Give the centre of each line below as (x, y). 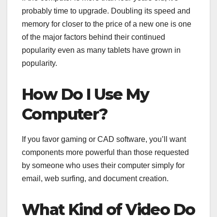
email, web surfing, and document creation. (95, 178)
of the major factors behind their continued (93, 37)
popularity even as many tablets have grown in (101, 50)
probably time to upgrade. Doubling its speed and (106, 11)
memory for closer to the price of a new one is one (107, 24)
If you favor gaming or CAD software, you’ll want (104, 139)
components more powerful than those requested (105, 152)
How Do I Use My (85, 94)
